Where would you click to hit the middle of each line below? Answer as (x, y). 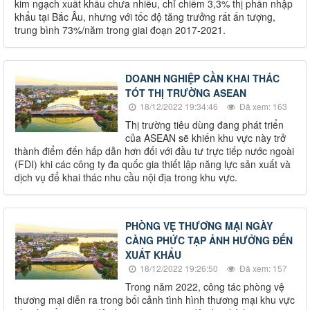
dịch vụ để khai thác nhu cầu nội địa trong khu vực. (126, 177)
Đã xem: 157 (262, 268)
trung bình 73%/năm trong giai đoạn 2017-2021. (120, 29)
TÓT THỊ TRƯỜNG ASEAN (186, 92)
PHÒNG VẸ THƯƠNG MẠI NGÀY (199, 225)
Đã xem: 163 (262, 106)
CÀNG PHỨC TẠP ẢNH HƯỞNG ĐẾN (209, 240)
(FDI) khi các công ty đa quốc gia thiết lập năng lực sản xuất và (153, 164)
